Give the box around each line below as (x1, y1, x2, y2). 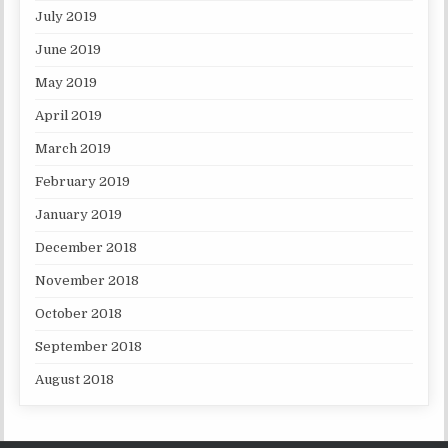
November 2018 (35, 273, 140, 289)
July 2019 (35, 9, 98, 25)
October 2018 (35, 306, 123, 322)
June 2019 (35, 42, 102, 58)
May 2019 (35, 75, 98, 91)
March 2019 (35, 141, 112, 157)
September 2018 (35, 339, 143, 355)
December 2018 (35, 240, 138, 256)
